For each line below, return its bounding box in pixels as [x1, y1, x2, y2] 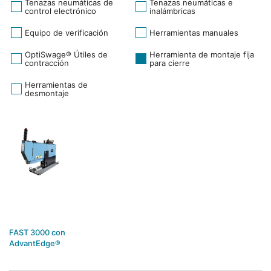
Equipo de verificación [25, 28, 108, 38]
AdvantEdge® [9, 238, 60, 248]
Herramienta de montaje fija [149, 50, 254, 59]
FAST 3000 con [9, 227, 65, 237]
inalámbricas [149, 6, 195, 16]
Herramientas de [25, 80, 88, 90]
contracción [25, 58, 69, 68]
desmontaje [25, 88, 69, 98]
